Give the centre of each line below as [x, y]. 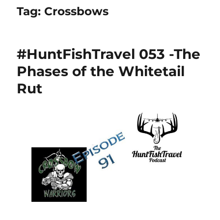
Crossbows [77, 11]
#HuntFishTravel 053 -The [109, 54]
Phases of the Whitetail [101, 71]
